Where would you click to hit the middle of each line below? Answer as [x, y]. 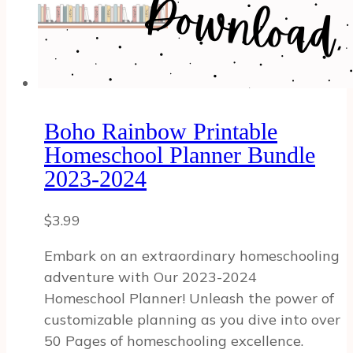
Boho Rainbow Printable [161, 131]
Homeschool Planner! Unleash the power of [189, 299]
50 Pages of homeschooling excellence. [174, 341]
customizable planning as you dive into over [192, 320]
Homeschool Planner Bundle [180, 154]
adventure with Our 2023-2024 [150, 277]
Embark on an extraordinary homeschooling [192, 256]
